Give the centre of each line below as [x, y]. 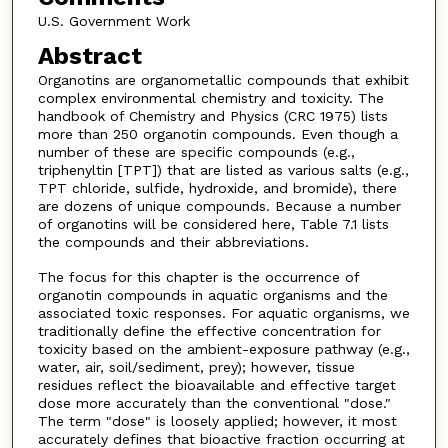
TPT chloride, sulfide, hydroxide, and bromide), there [217, 188]
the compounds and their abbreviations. [173, 242]
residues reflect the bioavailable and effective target [216, 384]
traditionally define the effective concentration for [209, 330]
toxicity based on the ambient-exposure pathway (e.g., [223, 348]
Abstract [89, 56]
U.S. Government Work [113, 20]
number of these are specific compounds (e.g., [196, 152]
